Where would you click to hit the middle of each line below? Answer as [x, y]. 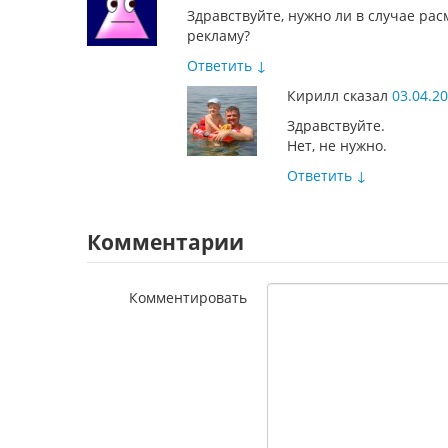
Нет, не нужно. [337, 145]
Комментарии [165, 242]
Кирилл [313, 95]
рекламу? [218, 35]
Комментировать [188, 297]
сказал [365, 95]
